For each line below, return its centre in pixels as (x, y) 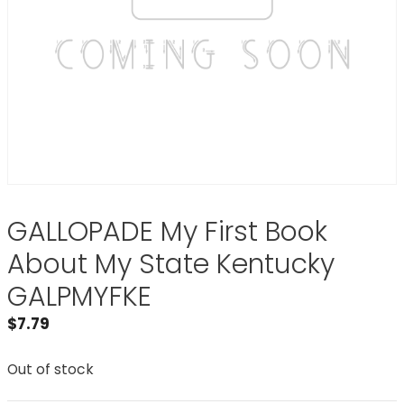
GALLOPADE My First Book (167, 232)
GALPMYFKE (79, 297)
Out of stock (50, 369)
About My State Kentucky (171, 264)
